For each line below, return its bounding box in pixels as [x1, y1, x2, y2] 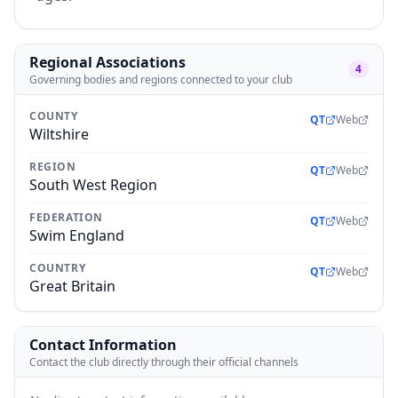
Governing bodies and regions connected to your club [29, 72, 292, 87]
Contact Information [29, 335, 177, 354]
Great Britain [29, 276, 115, 296]
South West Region [29, 175, 157, 195]
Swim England [29, 226, 124, 245]
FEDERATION [29, 210, 103, 225]
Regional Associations [29, 52, 186, 72]
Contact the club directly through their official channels [29, 354, 298, 370]
